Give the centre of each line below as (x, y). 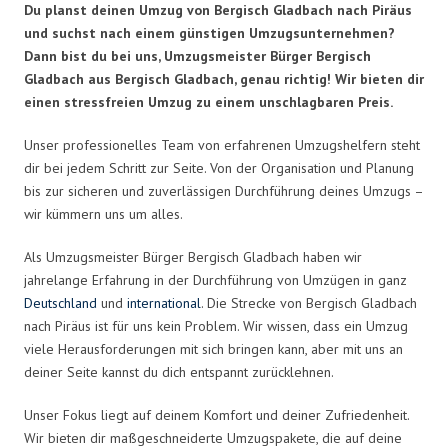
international (164, 302)
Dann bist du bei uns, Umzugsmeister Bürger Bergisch (197, 55)
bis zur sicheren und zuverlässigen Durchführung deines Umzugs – (223, 190)
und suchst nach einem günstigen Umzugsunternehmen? (209, 32)
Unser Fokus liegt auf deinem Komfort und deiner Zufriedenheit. (216, 414)
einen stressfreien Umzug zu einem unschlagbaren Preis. (208, 101)
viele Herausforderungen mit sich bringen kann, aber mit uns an (213, 348)
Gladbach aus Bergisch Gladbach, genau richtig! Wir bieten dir (224, 78)
